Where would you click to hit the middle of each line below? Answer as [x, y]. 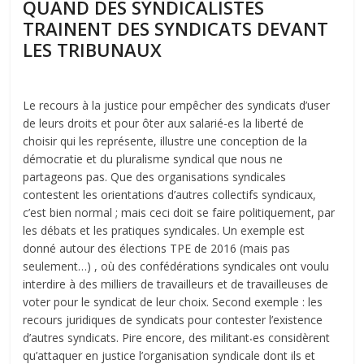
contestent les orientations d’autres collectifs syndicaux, [170, 194]
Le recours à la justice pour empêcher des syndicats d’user [177, 105]
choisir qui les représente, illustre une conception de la [165, 141]
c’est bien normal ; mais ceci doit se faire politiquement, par [179, 212]
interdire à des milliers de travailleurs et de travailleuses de [176, 284]
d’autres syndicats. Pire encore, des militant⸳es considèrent [177, 337]
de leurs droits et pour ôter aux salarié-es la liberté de [164, 123]
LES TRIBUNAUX [93, 49]
